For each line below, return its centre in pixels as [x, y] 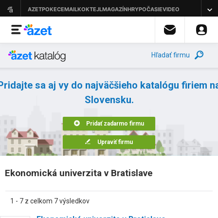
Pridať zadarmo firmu [115, 124]
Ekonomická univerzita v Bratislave [79, 173]
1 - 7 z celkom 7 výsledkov [50, 201]
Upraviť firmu [115, 142]
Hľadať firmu [171, 55]
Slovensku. [109, 100]
